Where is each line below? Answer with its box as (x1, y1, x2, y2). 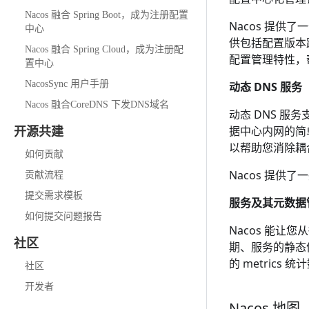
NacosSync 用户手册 (25, 79, 109, 89)
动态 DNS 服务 (229, 79, 302, 95)
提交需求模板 (25, 190, 83, 201)
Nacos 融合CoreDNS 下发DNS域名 (25, 99, 169, 110)
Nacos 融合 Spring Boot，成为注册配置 (25, 10, 188, 20)
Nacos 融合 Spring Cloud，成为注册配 (25, 44, 183, 54)
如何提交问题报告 (25, 211, 102, 221)
